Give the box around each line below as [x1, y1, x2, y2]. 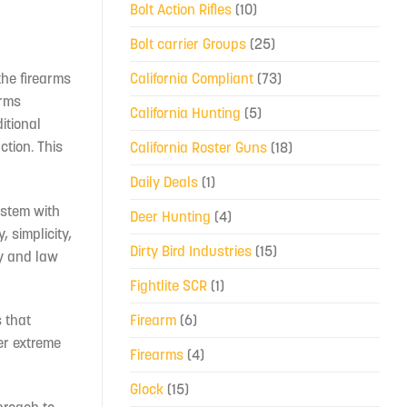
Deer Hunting [130, 206, 211, 225]
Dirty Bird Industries [130, 241, 252, 260]
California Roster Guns [130, 137, 267, 156]
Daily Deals [130, 172, 198, 191]
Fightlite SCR [130, 275, 207, 294]
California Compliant [130, 68, 253, 87]
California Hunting [130, 103, 241, 122]
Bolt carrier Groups [130, 34, 246, 53]
